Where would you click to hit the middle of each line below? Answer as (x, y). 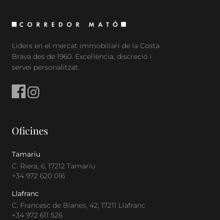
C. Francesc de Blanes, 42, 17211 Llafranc (79, 206)
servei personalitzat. (46, 68)
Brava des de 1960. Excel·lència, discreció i (82, 57)
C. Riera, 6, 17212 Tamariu (54, 166)
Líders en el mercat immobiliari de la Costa (86, 46)
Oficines (30, 131)
